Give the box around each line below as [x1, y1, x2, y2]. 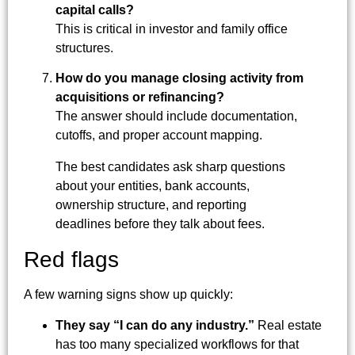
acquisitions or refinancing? [55, 90, 224, 105]
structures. [55, 40, 113, 55]
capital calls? [55, 2, 134, 17]
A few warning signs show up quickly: [24, 288, 233, 302]
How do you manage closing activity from [55, 71, 303, 86]
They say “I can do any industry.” [55, 318, 254, 332]
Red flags [24, 247, 119, 273]
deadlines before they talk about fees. [55, 217, 265, 231]
